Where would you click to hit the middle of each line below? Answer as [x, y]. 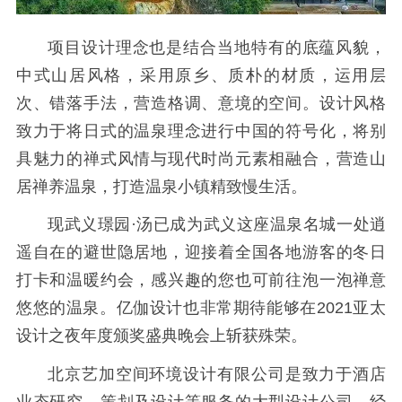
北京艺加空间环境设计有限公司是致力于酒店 [217, 374]
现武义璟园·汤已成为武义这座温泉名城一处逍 [217, 225]
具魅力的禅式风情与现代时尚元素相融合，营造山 [201, 158]
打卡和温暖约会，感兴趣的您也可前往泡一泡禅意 [201, 280]
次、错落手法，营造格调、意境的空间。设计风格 [201, 103]
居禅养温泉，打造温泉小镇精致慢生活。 [161, 186]
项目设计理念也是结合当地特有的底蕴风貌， [217, 47]
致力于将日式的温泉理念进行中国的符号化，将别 [201, 131]
